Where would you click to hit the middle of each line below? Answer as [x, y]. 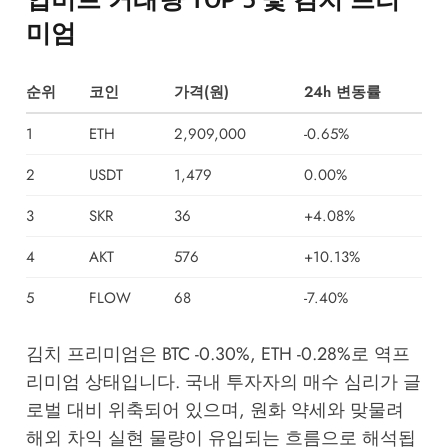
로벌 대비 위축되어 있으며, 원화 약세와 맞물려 [214, 409]
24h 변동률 [342, 91]
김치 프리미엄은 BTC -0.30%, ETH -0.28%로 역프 [217, 353]
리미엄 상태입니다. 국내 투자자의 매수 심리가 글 [223, 381]
